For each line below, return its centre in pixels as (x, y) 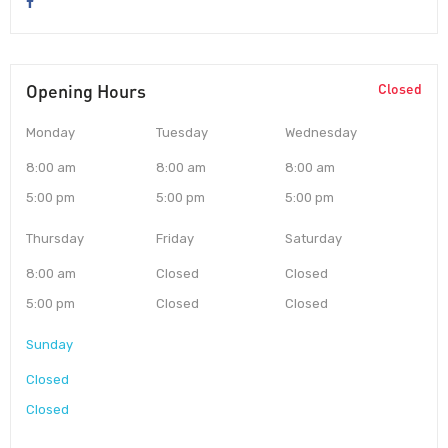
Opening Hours (86, 91)
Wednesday (321, 133)
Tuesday (181, 133)
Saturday (314, 239)
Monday (50, 133)
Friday (174, 239)
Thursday (55, 239)
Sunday (49, 345)
